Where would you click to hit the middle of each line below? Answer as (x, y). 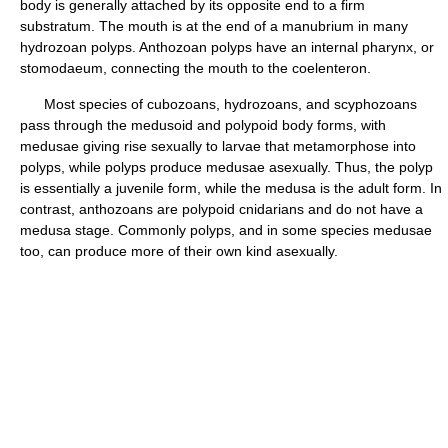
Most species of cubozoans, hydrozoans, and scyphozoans (218, 104)
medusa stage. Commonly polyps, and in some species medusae (226, 230)
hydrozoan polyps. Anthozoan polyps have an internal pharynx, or (227, 47)
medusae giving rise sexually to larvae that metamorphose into (218, 146)
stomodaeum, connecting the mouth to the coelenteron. (195, 68)
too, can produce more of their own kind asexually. (179, 251)
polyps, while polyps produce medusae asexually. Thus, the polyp (226, 167)
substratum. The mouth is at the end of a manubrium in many (214, 26)
